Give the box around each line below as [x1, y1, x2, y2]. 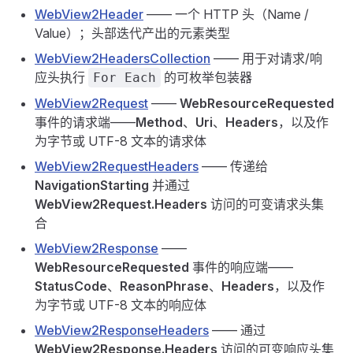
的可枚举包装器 [161, 69, 252, 85]
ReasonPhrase [120, 278, 209, 294]
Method [136, 114, 183, 130]
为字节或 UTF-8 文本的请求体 [35, 133, 206, 149]
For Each [93, 70, 156, 85]
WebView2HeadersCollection [35, 50, 210, 66]
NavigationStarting [35, 177, 149, 193]
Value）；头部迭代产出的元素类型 [35, 25, 230, 41]
